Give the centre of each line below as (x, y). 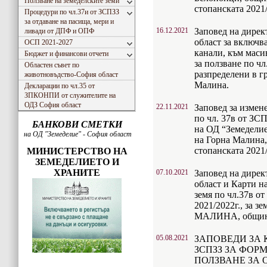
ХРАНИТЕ (77, 173)
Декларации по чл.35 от (60, 86)
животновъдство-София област (71, 74)
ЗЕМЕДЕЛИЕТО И (77, 162)
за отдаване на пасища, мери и (69, 21)
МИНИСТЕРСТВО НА (77, 151)
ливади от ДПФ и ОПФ (59, 31)
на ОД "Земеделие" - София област (77, 134)
